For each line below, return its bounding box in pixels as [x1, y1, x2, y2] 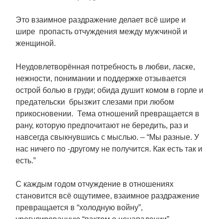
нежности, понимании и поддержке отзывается [16, 74, 186, 83]
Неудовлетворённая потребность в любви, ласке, [16, 63, 195, 71]
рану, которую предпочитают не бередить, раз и [16, 121, 188, 130]
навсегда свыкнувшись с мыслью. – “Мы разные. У [16, 133, 199, 141]
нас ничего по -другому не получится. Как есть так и [16, 145, 202, 153]
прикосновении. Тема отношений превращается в [16, 109, 199, 118]
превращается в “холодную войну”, [16, 203, 143, 212]
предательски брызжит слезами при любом [16, 98, 174, 106]
